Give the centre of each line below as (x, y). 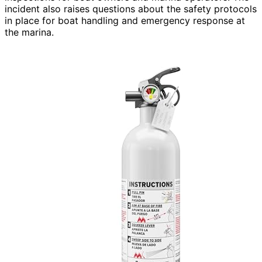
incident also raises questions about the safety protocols (131, 8)
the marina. (29, 32)
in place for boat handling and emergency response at (125, 20)
